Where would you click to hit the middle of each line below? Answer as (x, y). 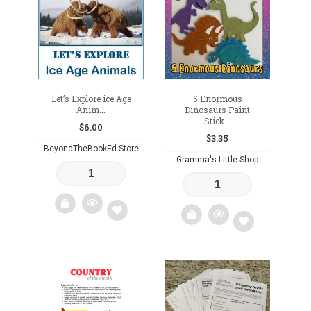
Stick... (218, 121)
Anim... (91, 110)
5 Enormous (217, 99)
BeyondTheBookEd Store (91, 149)
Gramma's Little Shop (218, 160)
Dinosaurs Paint (218, 110)
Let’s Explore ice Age (91, 99)
